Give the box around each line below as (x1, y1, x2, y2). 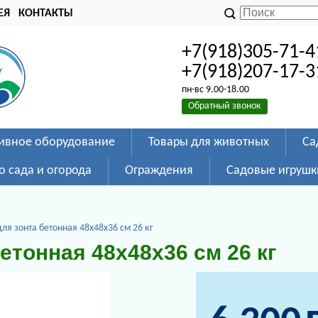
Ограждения (125, 164, 193, 177)
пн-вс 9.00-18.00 (182, 84, 250, 95)
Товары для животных (148, 136, 269, 149)
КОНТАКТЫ (18, 8, 73, 19)
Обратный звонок (188, 101, 262, 111)
